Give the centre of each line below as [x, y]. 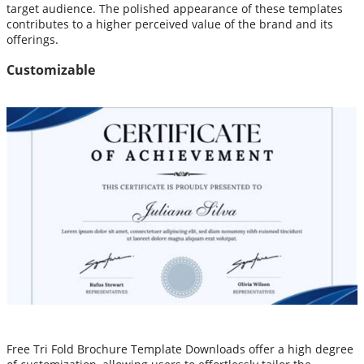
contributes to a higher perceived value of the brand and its [170, 24]
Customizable [51, 69]
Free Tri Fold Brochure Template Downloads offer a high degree [180, 349]
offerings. [32, 40]
